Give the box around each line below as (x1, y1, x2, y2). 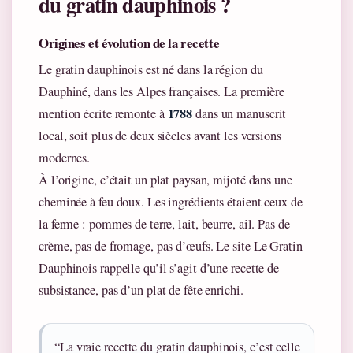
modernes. (39, 149, 91, 167)
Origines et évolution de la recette (39, 33, 220, 54)
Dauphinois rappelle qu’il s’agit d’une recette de (39, 259, 280, 277)
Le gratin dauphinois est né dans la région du (39, 61, 263, 79)
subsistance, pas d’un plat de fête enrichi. (39, 281, 243, 299)
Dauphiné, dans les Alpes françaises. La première (39, 83, 285, 101)
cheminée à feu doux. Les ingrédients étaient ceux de (39, 193, 303, 211)
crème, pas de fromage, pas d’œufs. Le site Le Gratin (39, 237, 303, 255)
